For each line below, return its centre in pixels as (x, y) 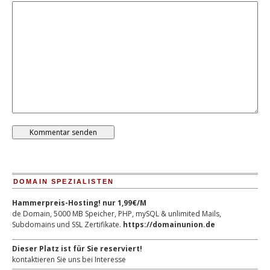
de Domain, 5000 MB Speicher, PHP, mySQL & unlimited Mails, (117, 214)
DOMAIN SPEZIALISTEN (64, 181)
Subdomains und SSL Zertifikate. (67, 224)
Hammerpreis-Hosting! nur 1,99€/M (79, 203)
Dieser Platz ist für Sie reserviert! (77, 249)
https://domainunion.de (169, 224)
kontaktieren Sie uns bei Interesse (69, 259)
